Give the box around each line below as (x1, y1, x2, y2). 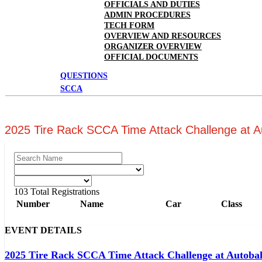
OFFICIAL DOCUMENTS (104, 53, 198, 61)
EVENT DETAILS (5, 225, 82, 235)
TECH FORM (104, 21, 154, 30)
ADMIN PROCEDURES (104, 11, 191, 19)
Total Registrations (28, 187, 99, 196)
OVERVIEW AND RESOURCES (104, 32, 221, 40)
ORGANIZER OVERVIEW (104, 42, 202, 51)
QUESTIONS (60, 71, 108, 80)
